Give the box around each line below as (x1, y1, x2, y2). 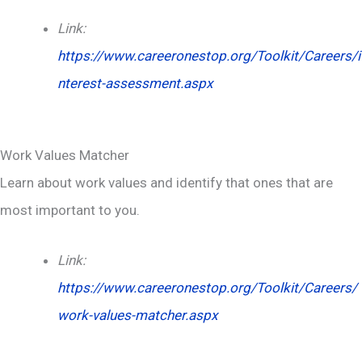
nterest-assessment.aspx (57, 74, 213, 91)
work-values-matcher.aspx (57, 306, 217, 323)
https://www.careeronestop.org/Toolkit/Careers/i (57, 47, 360, 64)
